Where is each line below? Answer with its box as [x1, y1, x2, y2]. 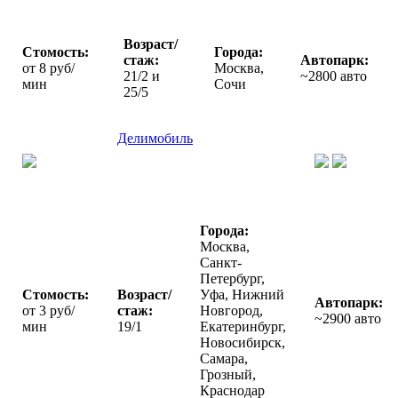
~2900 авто [314, 310, 381, 326]
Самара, [200, 350, 248, 366]
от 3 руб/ [22, 302, 75, 318]
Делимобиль [117, 130, 193, 146]
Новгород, [200, 302, 263, 318]
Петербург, [200, 270, 265, 286]
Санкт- [200, 254, 242, 270]
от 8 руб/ [22, 60, 75, 76]
